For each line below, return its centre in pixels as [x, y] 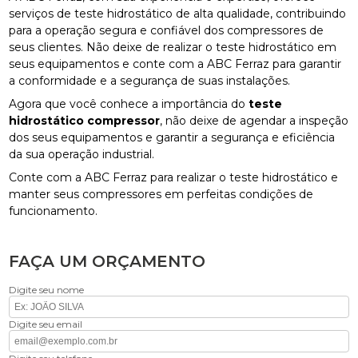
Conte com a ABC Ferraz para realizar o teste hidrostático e [174, 177]
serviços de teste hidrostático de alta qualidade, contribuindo [178, 13]
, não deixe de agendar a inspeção [255, 120]
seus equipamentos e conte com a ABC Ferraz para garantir [175, 64]
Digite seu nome [47, 289]
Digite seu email [46, 324]
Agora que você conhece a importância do [129, 103]
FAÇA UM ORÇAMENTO [107, 261]
